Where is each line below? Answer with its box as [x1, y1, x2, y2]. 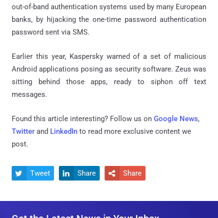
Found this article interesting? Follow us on [12, 114, 154, 124]
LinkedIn [50, 127, 77, 136]
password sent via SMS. [12, 28, 90, 37]
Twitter [12, 127, 35, 136]
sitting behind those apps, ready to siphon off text [12, 77, 206, 87]
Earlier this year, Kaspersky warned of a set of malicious [12, 52, 206, 61]
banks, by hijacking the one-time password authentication [12, 15, 206, 24]
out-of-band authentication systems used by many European [12, 2, 206, 12]
